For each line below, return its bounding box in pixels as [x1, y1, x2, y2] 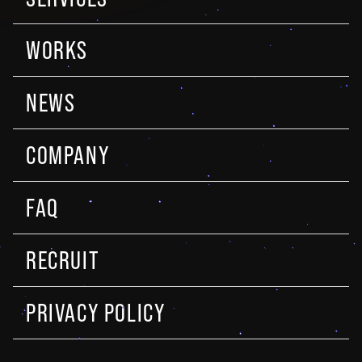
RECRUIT [26, 245, 99, 275]
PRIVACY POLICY [26, 297, 166, 327]
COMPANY [26, 140, 110, 170]
